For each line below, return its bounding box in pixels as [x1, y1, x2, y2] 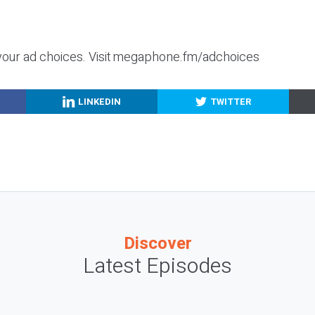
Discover [123, 231, 192, 257]
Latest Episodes [83, 251, 232, 283]
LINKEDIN [78, 94, 122, 108]
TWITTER [210, 94, 251, 108]
